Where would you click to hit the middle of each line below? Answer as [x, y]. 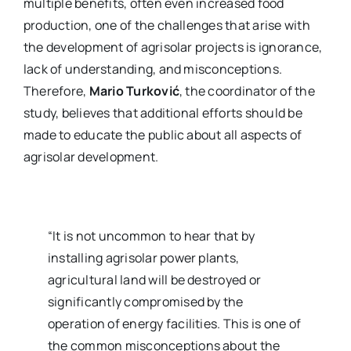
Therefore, [56, 91]
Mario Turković [134, 91]
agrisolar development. [91, 157]
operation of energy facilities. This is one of [175, 324]
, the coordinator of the [247, 91]
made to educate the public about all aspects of [163, 135]
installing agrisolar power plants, [144, 258]
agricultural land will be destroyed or [155, 280]
